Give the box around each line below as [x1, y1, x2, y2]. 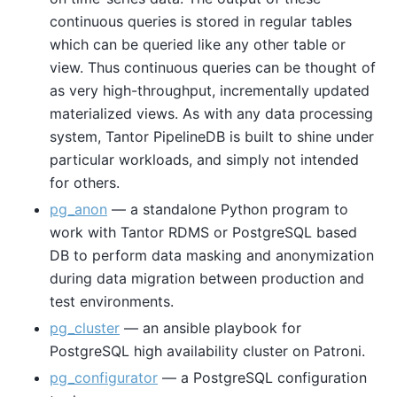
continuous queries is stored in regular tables [50, 12, 352, 31]
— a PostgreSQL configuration [158, 369, 367, 387]
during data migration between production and [50, 269, 364, 288]
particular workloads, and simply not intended [50, 151, 359, 169]
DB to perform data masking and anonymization [50, 246, 374, 265]
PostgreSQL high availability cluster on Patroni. [50, 342, 365, 361]
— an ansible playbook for [120, 319, 301, 338]
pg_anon [50, 200, 107, 219]
